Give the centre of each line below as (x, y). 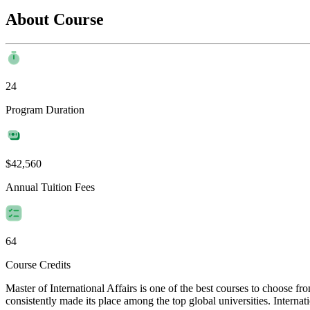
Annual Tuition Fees (50, 187)
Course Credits (38, 264)
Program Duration (45, 109)
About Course (55, 19)
